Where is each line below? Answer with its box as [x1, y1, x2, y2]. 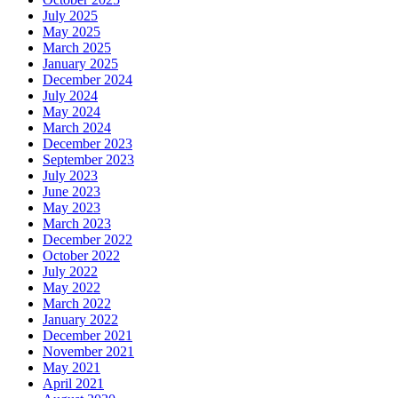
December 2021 [43, 328, 132, 344]
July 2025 [43, 8, 98, 24]
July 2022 [43, 264, 98, 280]
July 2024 [43, 88, 98, 104]
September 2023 [43, 152, 134, 168]
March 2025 [43, 40, 111, 56]
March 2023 [43, 216, 111, 232]
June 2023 [43, 184, 100, 200]
